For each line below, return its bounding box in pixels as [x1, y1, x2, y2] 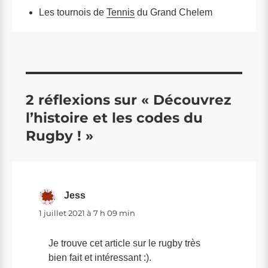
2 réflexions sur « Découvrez [26, 91, 231, 108]
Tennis [106, 7, 135, 18]
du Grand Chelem [135, 7, 212, 18]
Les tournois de [39, 7, 106, 18]
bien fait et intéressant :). [48, 252, 151, 263]
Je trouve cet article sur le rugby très [48, 237, 200, 248]
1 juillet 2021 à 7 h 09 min [39, 208, 135, 218]
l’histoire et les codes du [26, 109, 203, 126]
